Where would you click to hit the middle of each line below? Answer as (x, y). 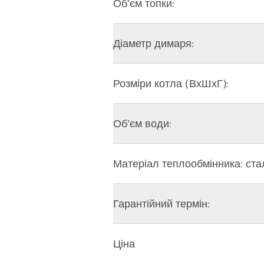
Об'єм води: (142, 123)
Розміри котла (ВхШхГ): (171, 83)
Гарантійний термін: (161, 204)
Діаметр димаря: (154, 43)
